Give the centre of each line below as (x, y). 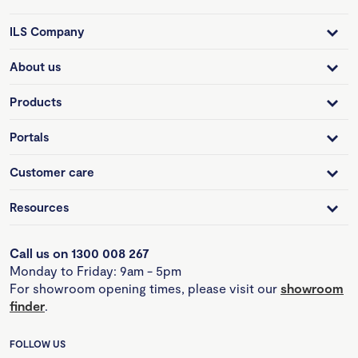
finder (27, 306)
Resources (39, 207)
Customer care (52, 172)
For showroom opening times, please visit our (145, 288)
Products (36, 102)
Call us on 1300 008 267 (80, 253)
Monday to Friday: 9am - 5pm (95, 271)
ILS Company (47, 32)
